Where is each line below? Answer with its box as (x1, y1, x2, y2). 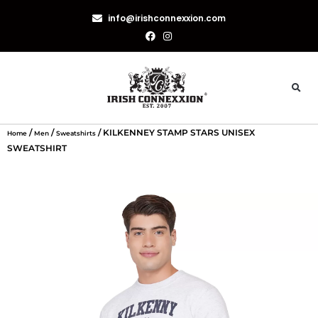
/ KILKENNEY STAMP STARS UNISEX (96, 127, 255, 138)
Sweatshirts (56, 129, 96, 138)
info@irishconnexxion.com (108, 12, 226, 24)
